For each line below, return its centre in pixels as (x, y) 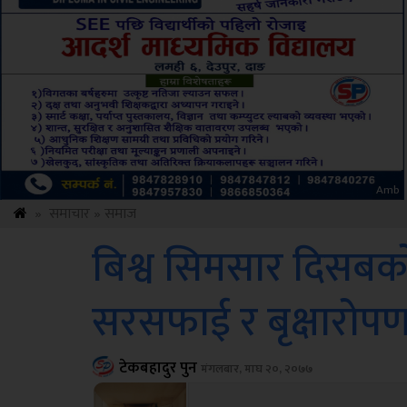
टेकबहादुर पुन (159, 368)
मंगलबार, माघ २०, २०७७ (256, 369)
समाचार (69, 214)
